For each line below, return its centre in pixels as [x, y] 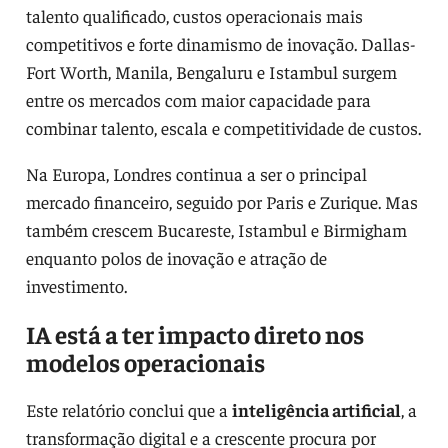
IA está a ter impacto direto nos [194, 333]
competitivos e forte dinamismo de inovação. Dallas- [220, 43]
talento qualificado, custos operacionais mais [194, 15]
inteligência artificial [316, 409]
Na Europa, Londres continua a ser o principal [196, 173]
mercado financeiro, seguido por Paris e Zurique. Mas [221, 201]
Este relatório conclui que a [128, 409]
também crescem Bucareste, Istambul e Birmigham [216, 229]
